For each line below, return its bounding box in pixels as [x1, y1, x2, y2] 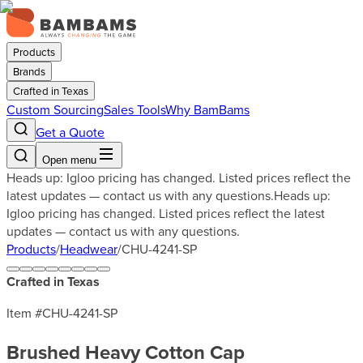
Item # [6, 304, 42, 322]
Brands [13, 64, 45, 79]
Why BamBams [165, 100, 250, 118]
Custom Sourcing [6, 100, 104, 118]
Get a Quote [36, 123, 105, 141]
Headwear [60, 240, 117, 258]
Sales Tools [104, 100, 165, 118]
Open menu [42, 154, 96, 166]
